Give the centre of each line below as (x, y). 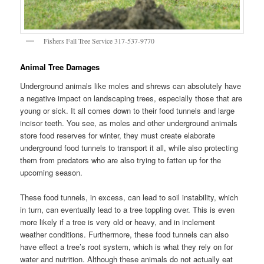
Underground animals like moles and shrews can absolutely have (131, 86)
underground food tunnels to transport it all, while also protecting (129, 148)
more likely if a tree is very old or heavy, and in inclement (118, 222)
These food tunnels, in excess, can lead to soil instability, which (129, 197)
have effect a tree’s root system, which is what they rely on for (127, 247)
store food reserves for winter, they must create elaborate (118, 136)
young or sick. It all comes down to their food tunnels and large (128, 111)
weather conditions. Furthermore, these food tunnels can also (125, 235)
